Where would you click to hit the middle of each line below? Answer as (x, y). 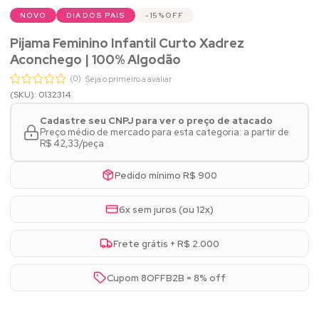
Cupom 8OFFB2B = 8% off (166, 278)
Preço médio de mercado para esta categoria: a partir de (164, 132)
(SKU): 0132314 (40, 95)
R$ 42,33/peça (72, 143)
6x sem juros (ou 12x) (166, 209)
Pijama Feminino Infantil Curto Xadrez (127, 43)
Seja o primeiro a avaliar (129, 79)
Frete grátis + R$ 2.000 (166, 244)
